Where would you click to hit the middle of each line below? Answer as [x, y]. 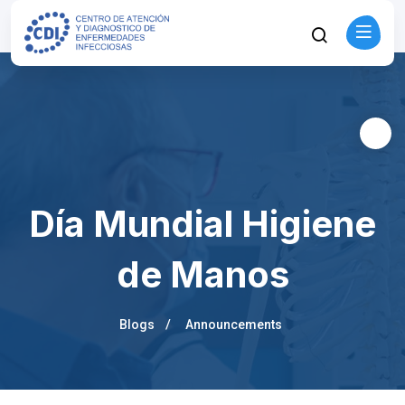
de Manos [202, 274]
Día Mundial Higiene [202, 224]
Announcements [233, 325]
